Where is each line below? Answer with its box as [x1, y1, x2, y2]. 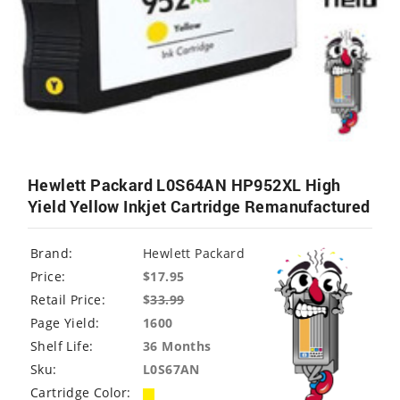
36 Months [143, 337, 212, 355]
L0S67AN [143, 361, 200, 379]
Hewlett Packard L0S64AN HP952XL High [28, 174, 341, 196]
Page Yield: [30, 314, 100, 332]
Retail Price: [30, 291, 106, 309]
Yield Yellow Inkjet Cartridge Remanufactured [28, 196, 371, 218]
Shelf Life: [30, 337, 94, 355]
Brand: [30, 245, 73, 262]
